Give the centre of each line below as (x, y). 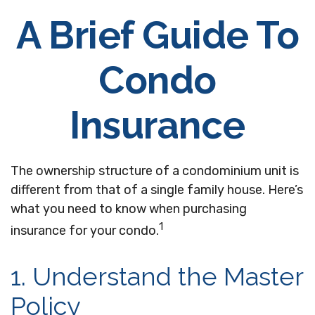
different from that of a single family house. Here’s (157, 190)
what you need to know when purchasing (129, 209)
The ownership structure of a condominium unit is (155, 171)
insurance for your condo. (85, 231)
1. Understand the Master (157, 276)
